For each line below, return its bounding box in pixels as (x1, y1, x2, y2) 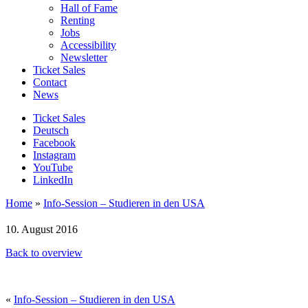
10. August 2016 (5, 223, 78, 235)
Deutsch (33, 124, 69, 136)
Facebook (33, 136, 76, 148)
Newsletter (60, 51, 107, 63)
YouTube (33, 161, 73, 173)
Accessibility (60, 38, 116, 51)
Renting (60, 14, 95, 26)
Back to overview (5, 246, 82, 258)
